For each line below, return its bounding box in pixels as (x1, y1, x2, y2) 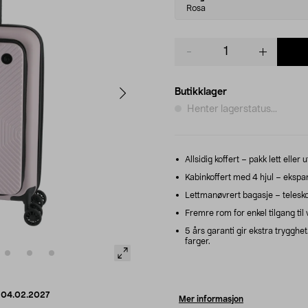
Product (174, 38, 210, 49)
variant (174, 2, 212, 14)
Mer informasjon (179, 294, 243, 303)
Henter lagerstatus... (187, 104, 277, 114)
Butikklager (175, 87, 227, 97)
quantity (174, 52, 212, 63)
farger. (185, 236, 210, 245)
